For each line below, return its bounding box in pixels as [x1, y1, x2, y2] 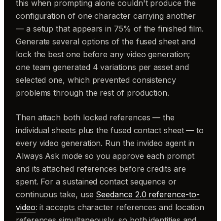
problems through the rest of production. [16, 88, 169, 98]
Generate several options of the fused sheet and [16, 37, 195, 46]
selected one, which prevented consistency [16, 75, 176, 85]
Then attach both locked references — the [16, 112, 175, 122]
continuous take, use [16, 189, 96, 199]
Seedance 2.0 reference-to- [96, 189, 200, 199]
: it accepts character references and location [35, 202, 205, 212]
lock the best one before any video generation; [16, 49, 190, 59]
